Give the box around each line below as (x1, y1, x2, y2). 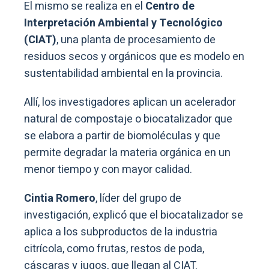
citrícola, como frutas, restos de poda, (24, 240, 204, 257)
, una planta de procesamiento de (56, 31, 216, 48)
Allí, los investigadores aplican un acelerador (24, 94, 236, 110)
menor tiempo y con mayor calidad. (24, 161, 192, 178)
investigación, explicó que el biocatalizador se (24, 207, 243, 223)
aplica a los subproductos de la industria (24, 223, 217, 240)
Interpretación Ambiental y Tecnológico (24, 14, 223, 31)
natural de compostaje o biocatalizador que (24, 110, 232, 127)
